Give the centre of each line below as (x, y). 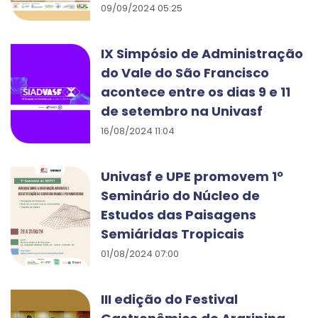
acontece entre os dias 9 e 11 (196, 92)
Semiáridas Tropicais (172, 234)
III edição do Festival (169, 299)
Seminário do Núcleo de (180, 196)
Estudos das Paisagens (179, 215)
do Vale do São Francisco (185, 73)
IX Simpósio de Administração (202, 54)
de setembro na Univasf (182, 111)
